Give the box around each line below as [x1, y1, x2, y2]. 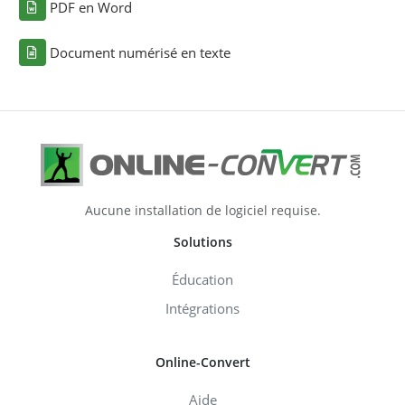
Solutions [173, 232, 232, 250]
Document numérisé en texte [49, 42, 231, 61]
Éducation [172, 269, 233, 288]
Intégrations [165, 298, 240, 317]
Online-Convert [155, 353, 250, 371]
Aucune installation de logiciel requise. [84, 201, 321, 219]
